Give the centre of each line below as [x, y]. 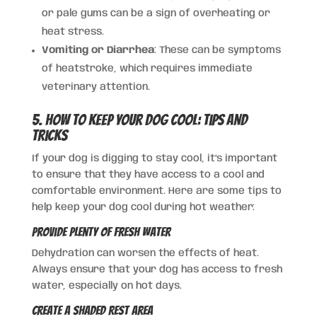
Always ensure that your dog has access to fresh [157, 269]
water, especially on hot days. [106, 286]
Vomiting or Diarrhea [98, 50]
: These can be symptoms [217, 50]
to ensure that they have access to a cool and [148, 174]
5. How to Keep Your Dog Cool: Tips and [139, 120]
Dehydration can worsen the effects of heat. [145, 253]
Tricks [49, 135]
